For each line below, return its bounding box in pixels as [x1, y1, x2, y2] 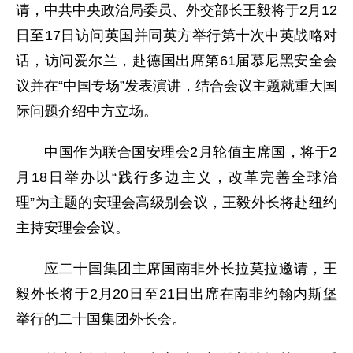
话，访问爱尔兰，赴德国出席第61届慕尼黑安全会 [16, 52, 337, 69]
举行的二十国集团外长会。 [16, 310, 186, 327]
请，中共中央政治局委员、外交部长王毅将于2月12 [16, 2, 337, 18]
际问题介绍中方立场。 [16, 102, 158, 119]
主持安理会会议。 [16, 219, 129, 236]
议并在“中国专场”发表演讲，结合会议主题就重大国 [16, 77, 337, 94]
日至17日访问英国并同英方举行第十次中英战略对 [16, 27, 337, 43]
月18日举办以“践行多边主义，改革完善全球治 [16, 169, 337, 185]
